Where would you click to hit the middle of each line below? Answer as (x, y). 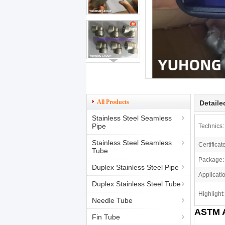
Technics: (211, 126)
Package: (211, 160)
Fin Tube (106, 217)
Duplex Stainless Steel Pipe (135, 167)
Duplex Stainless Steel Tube (136, 184)
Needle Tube (112, 200)
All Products (113, 102)
